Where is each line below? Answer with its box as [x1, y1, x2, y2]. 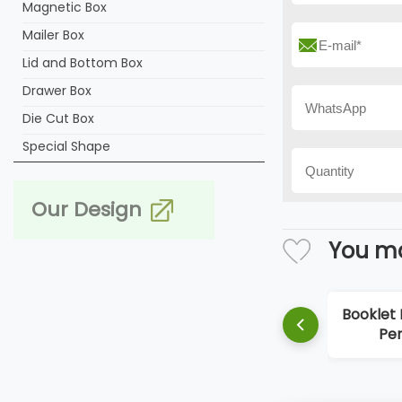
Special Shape [22, 137, 110, 155]
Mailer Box [22, 26, 84, 44]
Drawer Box [22, 82, 92, 100]
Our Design [31, 196, 142, 223]
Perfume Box [309, 324, 399, 345]
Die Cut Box [22, 109, 94, 127]
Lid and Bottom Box [22, 54, 143, 72]
